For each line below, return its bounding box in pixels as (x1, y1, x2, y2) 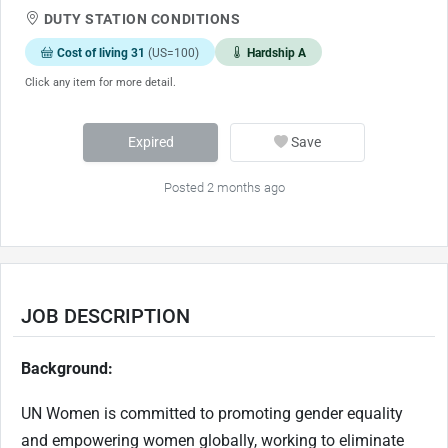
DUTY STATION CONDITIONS (43, 10, 241, 27)
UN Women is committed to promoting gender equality (21, 404, 403, 424)
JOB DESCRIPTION (21, 304, 190, 329)
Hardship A (247, 45, 306, 60)
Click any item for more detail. (25, 76, 176, 90)
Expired (127, 134, 174, 151)
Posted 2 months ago (163, 180, 285, 196)
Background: (21, 359, 113, 379)
